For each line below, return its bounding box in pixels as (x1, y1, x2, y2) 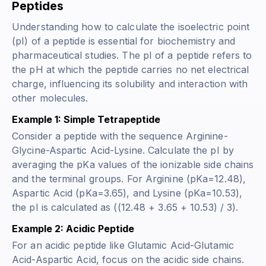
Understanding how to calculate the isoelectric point (12, 21, 250, 33)
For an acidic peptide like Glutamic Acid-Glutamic (12, 239, 234, 252)
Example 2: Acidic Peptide (12, 223, 134, 235)
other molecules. (12, 92, 88, 104)
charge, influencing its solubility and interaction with (12, 78, 248, 90)
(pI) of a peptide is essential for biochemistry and (12, 35, 236, 47)
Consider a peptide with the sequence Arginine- (12, 130, 228, 142)
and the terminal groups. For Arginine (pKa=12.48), (12, 173, 246, 185)
